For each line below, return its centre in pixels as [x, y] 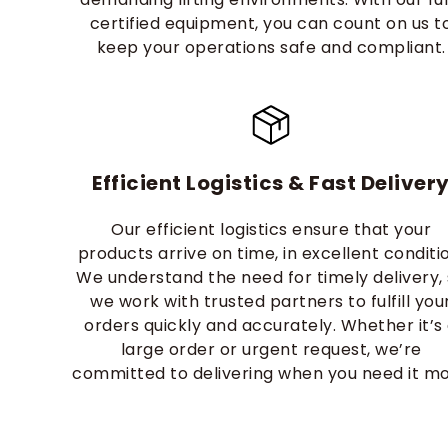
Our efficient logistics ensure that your [271, 229]
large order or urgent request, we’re [271, 349]
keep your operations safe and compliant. [271, 47]
